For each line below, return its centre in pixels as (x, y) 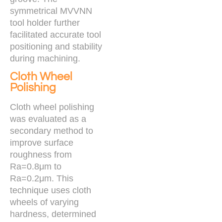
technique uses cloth (51, 191)
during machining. (45, 58)
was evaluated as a (48, 119)
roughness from (41, 155)
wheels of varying (44, 202)
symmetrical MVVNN (51, 11)
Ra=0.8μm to (36, 167)
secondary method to (52, 131)
